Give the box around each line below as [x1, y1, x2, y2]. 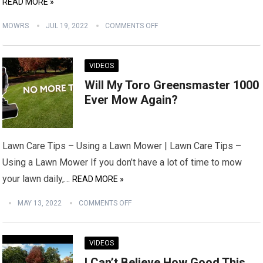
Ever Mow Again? [85, 93, 178, 107]
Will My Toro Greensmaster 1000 [85, 78, 259, 92]
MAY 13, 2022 [18, 199, 62, 207]
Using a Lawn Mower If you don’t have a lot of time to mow [2, 157, 242, 168]
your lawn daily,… [2, 173, 73, 184]
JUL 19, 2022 [46, 22, 89, 30]
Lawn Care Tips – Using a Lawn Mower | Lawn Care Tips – [2, 140, 242, 151]
